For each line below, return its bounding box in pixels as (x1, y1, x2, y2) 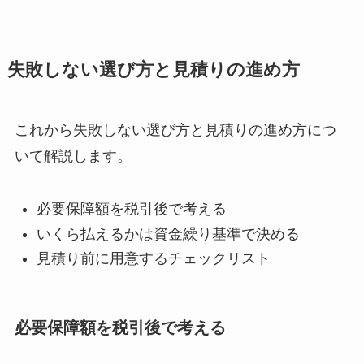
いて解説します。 (14, 148, 132, 165)
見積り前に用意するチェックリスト (36, 250, 271, 267)
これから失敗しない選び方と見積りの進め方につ (14, 122, 336, 139)
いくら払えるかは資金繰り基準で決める (36, 225, 300, 242)
